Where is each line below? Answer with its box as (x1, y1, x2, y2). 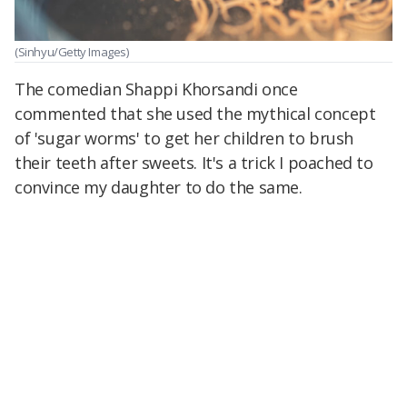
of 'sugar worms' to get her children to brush (15, 126, 354, 149)
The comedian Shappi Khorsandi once (15, 77, 298, 100)
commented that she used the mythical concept (15, 102, 376, 124)
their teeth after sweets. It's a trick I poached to (15, 151, 373, 174)
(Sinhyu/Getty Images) (15, 44, 129, 61)
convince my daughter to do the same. (15, 175, 303, 198)
